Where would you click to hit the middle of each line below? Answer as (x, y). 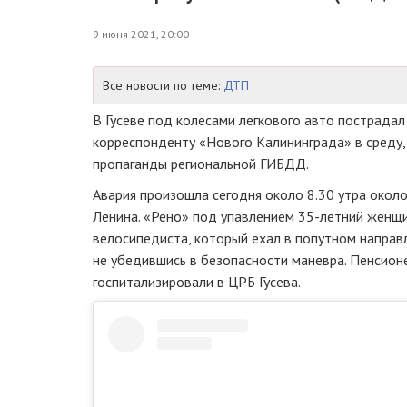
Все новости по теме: (163, 85)
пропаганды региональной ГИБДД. (201, 164)
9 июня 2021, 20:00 (141, 34)
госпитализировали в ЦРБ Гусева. (197, 282)
